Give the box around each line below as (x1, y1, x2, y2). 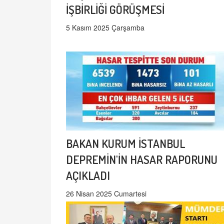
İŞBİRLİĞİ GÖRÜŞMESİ (66, 1, 164, 16)
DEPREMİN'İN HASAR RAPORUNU (66, 151, 217, 166)
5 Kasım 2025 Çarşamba (66, 22, 144, 32)
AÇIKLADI (66, 167, 110, 182)
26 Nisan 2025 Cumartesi (66, 188, 146, 198)
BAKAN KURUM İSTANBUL (66, 135, 185, 150)
